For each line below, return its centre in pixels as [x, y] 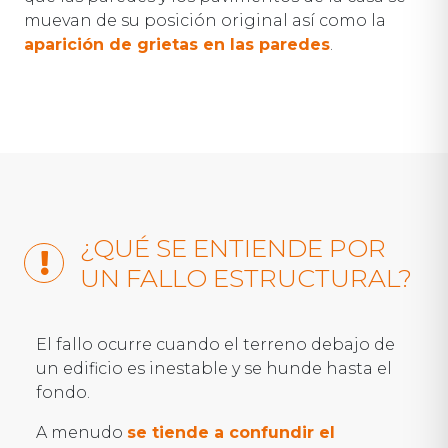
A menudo [81, 432]
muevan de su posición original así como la [205, 20]
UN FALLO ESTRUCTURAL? [246, 277]
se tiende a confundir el [231, 432]
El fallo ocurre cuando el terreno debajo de [215, 344]
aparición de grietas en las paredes [177, 44]
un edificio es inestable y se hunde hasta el [214, 368]
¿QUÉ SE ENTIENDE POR [233, 247]
